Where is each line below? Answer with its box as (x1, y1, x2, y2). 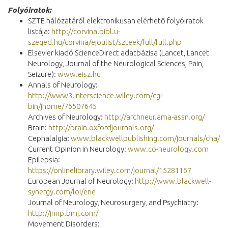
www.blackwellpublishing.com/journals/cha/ (71, 133, 220, 142)
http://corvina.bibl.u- (51, 26, 120, 36)
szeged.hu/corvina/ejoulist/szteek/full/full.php (28, 37, 182, 46)
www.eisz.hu (58, 69, 101, 78)
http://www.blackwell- (135, 176, 211, 185)
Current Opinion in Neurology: (28, 144, 128, 153)
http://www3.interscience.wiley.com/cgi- (28, 91, 164, 100)
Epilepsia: (28, 155, 60, 164)
